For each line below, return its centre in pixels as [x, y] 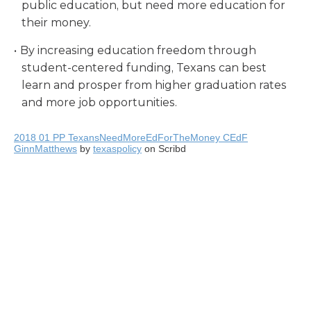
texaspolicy [117, 149]
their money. [57, 23]
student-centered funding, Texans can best [144, 68]
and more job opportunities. [100, 102]
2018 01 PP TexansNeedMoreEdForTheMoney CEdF [131, 137]
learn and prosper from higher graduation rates [154, 85]
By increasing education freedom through [138, 50]
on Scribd [164, 149]
